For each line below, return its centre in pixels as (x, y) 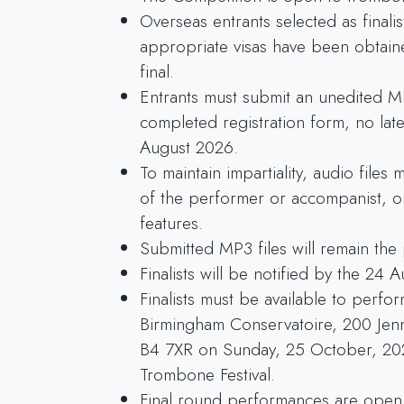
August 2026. (188, 147)
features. (171, 222)
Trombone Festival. (207, 374)
